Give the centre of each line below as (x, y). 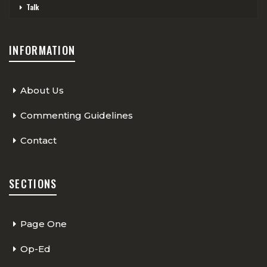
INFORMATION (42, 50)
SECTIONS (33, 184)
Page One (44, 224)
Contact (38, 140)
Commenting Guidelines (77, 115)
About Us (42, 90)
